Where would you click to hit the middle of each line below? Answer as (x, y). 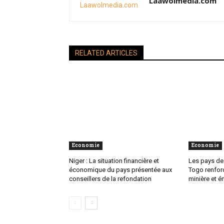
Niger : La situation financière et (114, 161)
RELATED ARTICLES (106, 53)
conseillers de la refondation (110, 179)
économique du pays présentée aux (120, 170)
